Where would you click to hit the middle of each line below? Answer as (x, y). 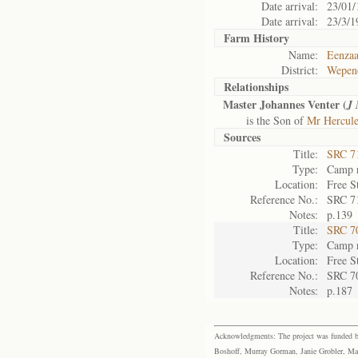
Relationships (256, 87)
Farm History (257, 38)
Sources (242, 137)
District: (300, 70)
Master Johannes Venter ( (285, 104)
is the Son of (265, 120)
